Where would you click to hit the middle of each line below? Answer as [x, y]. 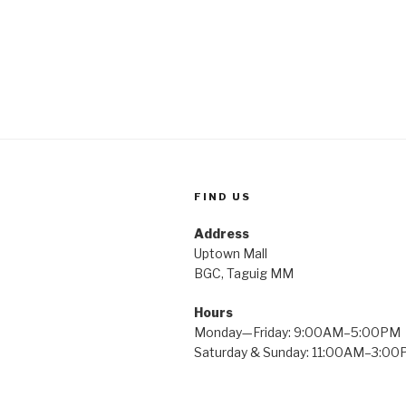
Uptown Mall [231, 253]
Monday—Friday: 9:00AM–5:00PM [297, 332]
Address [222, 233]
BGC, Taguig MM [244, 273]
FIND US [222, 196]
